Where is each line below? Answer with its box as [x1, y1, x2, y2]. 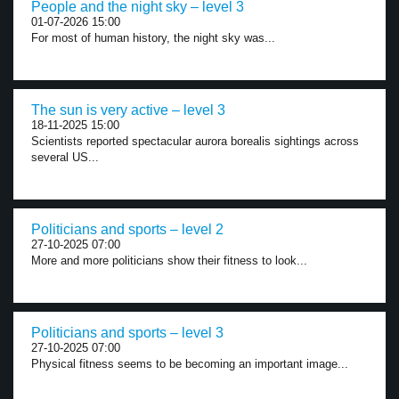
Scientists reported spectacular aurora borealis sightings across [31, 134, 359, 148]
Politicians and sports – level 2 [31, 222, 224, 237]
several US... [31, 151, 99, 164]
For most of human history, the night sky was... [31, 31, 275, 45]
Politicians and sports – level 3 [31, 325, 224, 340]
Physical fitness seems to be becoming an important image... [31, 357, 348, 370]
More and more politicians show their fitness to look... [31, 254, 307, 267]
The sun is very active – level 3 [31, 102, 225, 118]
